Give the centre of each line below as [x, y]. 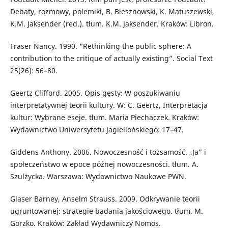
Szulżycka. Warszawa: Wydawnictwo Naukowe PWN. [98, 176]
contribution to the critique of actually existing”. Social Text [111, 58]
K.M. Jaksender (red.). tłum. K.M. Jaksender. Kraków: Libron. [112, 23]
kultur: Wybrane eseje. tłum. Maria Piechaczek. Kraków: [104, 117]
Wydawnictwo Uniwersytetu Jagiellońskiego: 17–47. [97, 129]
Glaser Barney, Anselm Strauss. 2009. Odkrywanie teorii [105, 198]
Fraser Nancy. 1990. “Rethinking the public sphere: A [101, 46]
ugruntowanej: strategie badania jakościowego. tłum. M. [106, 211]
